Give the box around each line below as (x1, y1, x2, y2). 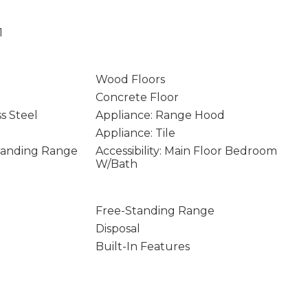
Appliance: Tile (95, 126, 175, 140)
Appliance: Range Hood (95, 109, 225, 122)
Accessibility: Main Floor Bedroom (95, 144, 277, 157)
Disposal (95, 222, 140, 235)
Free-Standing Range (95, 204, 214, 217)
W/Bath (95, 157, 137, 170)
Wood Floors (95, 73, 165, 86)
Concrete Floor (95, 91, 179, 104)
